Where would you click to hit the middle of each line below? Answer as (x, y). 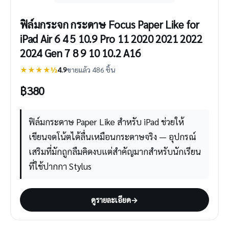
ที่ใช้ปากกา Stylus (60, 166)
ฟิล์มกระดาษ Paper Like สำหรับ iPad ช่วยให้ (106, 121)
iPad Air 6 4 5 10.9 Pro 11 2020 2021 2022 (111, 38)
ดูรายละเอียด (111, 200)
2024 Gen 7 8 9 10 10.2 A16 (80, 53)
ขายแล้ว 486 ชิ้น (91, 69)
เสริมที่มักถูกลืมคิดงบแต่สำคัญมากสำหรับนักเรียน (115, 151)
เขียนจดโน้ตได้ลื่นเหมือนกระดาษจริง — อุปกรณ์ (112, 136)
